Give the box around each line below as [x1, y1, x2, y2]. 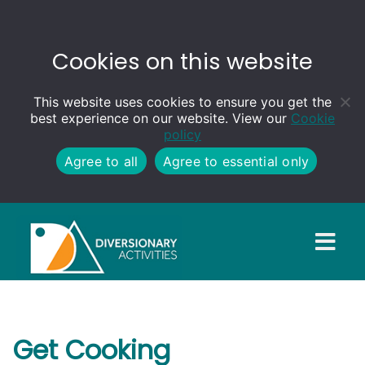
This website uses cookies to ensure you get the [33, 94, 332, 111]
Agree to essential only [162, 152, 310, 169]
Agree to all [64, 152, 139, 169]
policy [164, 126, 201, 143]
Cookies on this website [52, 45, 313, 77]
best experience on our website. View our [30, 110, 291, 127]
